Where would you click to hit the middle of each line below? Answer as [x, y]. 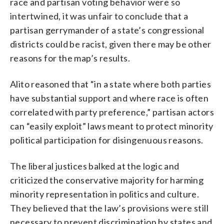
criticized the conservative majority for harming [107, 180]
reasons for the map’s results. [70, 58]
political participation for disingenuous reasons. [107, 140]
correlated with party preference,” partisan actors [112, 112]
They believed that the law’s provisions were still [109, 208]
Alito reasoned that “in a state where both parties [110, 84]
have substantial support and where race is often [109, 98]
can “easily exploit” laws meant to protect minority [112, 126]
